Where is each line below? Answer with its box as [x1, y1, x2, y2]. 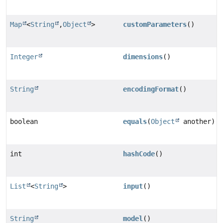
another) [179, 117, 215, 126]
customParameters [123, 20, 187, 29]
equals [123, 117, 147, 126]
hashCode [123, 150, 155, 158]
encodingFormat [123, 85, 179, 94]
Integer [10, 53, 38, 61]
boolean [10, 117, 38, 126]
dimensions [123, 53, 163, 61]
